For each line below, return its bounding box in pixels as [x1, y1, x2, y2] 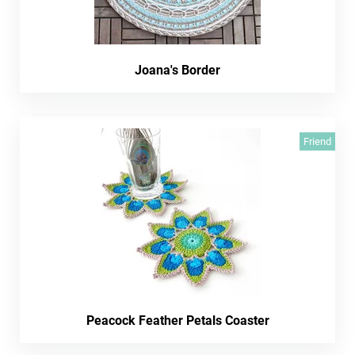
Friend [303, 136, 331, 147]
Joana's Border [135, 63, 220, 78]
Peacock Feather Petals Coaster [86, 313, 269, 328]
